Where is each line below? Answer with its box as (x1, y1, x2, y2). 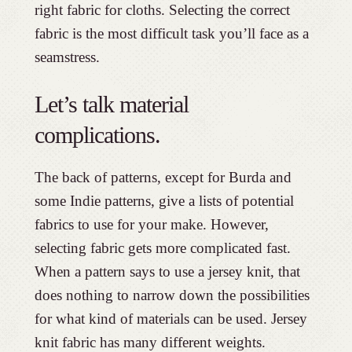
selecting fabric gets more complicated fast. (34, 239, 291, 256)
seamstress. (34, 48, 100, 65)
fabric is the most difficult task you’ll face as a (34, 24, 309, 42)
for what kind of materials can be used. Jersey (34, 310, 307, 327)
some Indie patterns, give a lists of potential (34, 192, 294, 209)
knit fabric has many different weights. (34, 333, 266, 350)
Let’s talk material (34, 90, 189, 117)
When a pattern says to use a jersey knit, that (34, 262, 300, 280)
